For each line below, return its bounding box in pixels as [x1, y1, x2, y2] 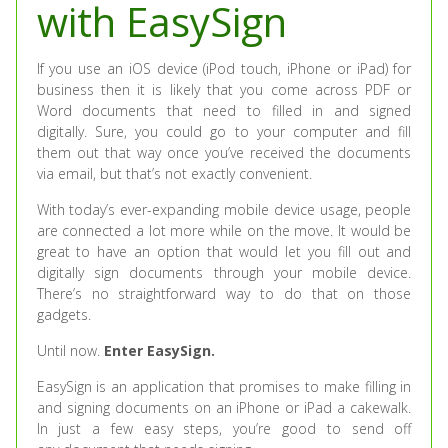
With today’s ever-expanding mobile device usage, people [36, 200, 412, 219]
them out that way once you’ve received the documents [36, 143, 412, 162]
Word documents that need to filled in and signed [36, 101, 412, 120]
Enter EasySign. [103, 341, 215, 360]
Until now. [36, 341, 104, 360]
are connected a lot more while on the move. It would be [36, 221, 412, 240]
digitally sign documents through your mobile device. [36, 263, 412, 282]
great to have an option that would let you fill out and [36, 242, 412, 261]
